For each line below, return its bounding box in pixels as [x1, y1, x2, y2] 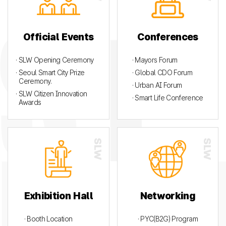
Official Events [23, 31, 94, 43]
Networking [140, 190, 195, 202]
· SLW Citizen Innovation [16, 89, 87, 98]
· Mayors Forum [132, 55, 178, 64]
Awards [19, 98, 41, 106]
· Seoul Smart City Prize [16, 68, 85, 77]
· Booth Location [24, 214, 73, 223]
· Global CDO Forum [132, 68, 193, 77]
